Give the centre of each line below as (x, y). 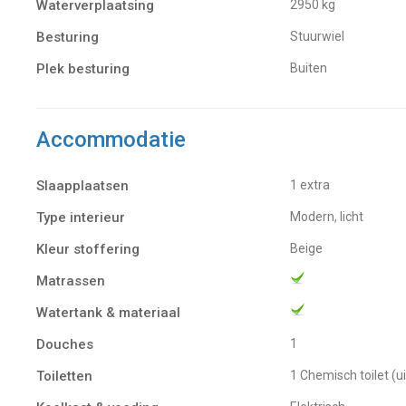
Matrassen (71, 280)
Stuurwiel (321, 36)
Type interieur (81, 217)
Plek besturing (83, 68)
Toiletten (64, 376)
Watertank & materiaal (108, 312)
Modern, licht (332, 216)
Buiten (313, 68)
